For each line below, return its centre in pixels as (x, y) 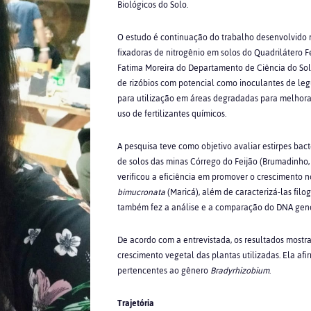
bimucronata (141, 192)
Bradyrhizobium (239, 271)
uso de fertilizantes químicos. (171, 114)
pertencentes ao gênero (163, 271)
